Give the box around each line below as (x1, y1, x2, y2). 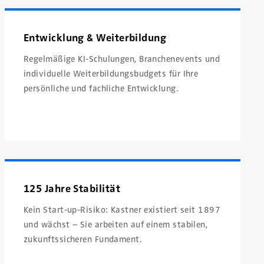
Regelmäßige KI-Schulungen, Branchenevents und (24, 53, 220, 64)
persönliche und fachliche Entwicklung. (24, 82, 179, 94)
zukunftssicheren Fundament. (24, 234, 143, 245)
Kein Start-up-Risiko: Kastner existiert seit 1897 (24, 204, 221, 216)
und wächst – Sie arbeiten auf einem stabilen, (24, 219, 208, 230)
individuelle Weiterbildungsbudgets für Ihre (24, 68, 199, 79)
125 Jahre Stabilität (24, 182, 120, 196)
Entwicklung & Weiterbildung (24, 31, 167, 44)
